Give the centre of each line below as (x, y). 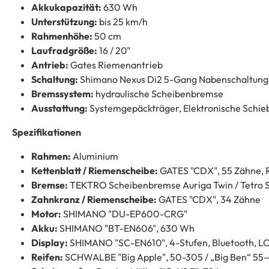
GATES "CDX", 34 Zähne (209, 200)
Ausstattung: (59, 108)
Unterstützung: (64, 22)
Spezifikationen (47, 132)
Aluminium (95, 156)
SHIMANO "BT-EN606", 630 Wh (126, 228)
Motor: (46, 214)
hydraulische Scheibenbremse (159, 94)
